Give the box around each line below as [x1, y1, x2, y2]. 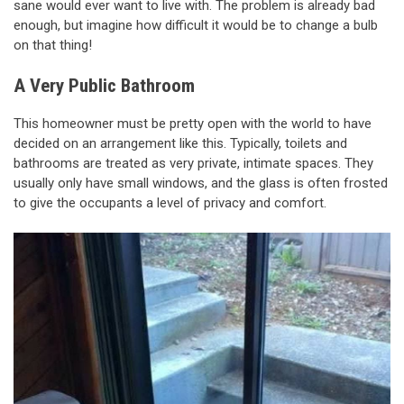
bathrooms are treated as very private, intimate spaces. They [14, 154, 373, 171]
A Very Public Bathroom [14, 75, 195, 97]
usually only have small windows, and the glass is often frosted [14, 174, 388, 191]
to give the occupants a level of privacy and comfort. [14, 194, 326, 211]
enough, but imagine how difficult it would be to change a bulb [14, 16, 378, 33]
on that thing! [14, 36, 92, 53]
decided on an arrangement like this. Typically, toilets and [14, 134, 347, 151]
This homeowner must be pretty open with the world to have [14, 115, 372, 132]
